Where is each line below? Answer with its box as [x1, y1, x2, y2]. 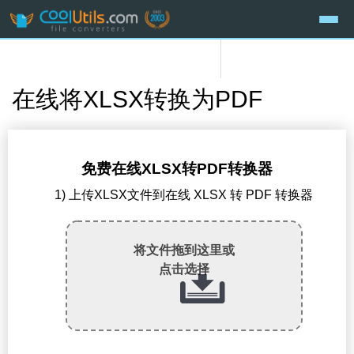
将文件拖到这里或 [133, 243, 235, 258]
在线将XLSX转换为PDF [12, 86, 262, 113]
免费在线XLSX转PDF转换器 [81, 160, 273, 178]
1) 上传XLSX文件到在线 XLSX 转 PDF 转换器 [55, 188, 314, 202]
